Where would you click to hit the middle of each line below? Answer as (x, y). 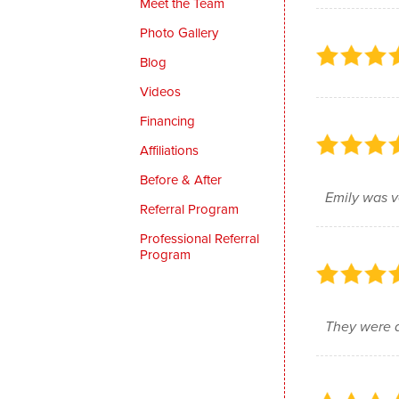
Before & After (181, 179)
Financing (168, 121)
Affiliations (170, 150)
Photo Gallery (179, 33)
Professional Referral (200, 238)
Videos (161, 91)
